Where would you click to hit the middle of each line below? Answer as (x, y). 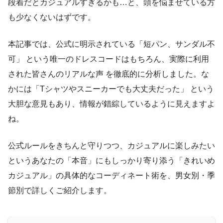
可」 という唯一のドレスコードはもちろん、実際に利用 (109, 59)
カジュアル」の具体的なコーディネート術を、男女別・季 (111, 176)
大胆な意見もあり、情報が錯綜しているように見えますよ (111, 104)
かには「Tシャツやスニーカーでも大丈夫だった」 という (111, 89)
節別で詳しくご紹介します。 (60, 191)
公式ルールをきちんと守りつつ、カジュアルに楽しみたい (111, 146)
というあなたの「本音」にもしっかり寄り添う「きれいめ (111, 161)
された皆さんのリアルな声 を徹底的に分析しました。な (109, 74)
